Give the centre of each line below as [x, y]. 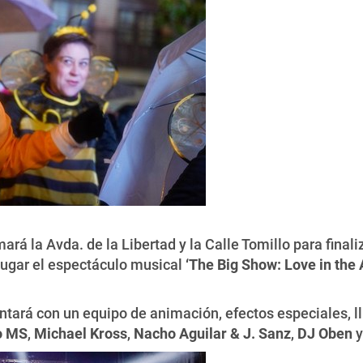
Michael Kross [81, 333]
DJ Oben [325, 333]
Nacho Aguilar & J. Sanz [212, 333]
